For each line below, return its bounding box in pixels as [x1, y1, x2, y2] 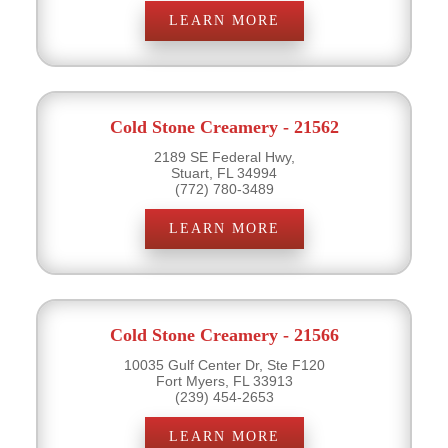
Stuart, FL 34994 [171, 164, 277, 181]
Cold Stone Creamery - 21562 [109, 116, 339, 137]
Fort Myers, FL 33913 [155, 372, 293, 389]
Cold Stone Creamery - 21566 [109, 324, 339, 345]
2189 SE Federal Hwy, [153, 148, 295, 165]
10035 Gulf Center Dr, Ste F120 [123, 356, 325, 373]
